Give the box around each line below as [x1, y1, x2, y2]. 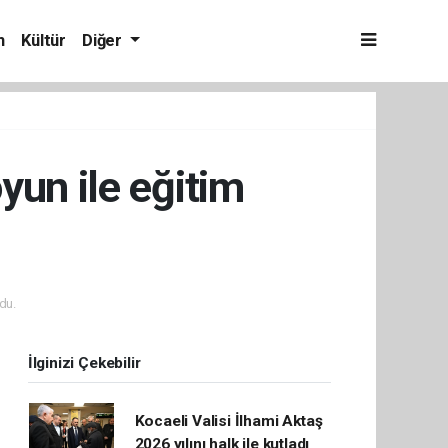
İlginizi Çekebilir [27, 354, 141, 372]
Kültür [21, 31, 66, 50]
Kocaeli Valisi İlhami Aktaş [134, 412, 323, 430]
